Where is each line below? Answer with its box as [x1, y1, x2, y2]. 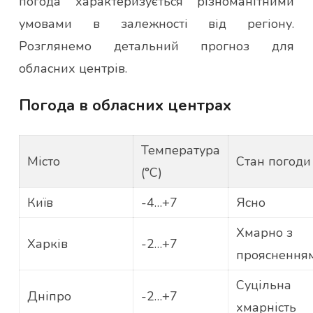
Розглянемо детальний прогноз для [19, 38, 294, 55]
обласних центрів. [19, 60, 127, 78]
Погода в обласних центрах [19, 95, 231, 117]
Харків [27, 235, 68, 253]
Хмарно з [235, 224, 293, 242]
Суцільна [235, 277, 291, 294]
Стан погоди [235, 153, 311, 170]
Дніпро [27, 288, 71, 305]
